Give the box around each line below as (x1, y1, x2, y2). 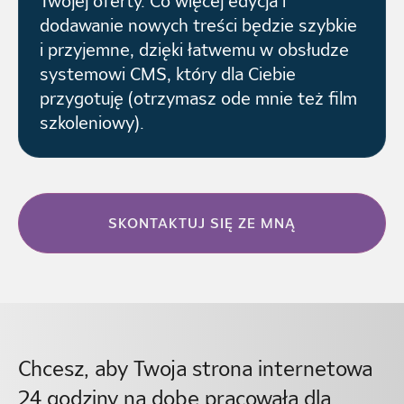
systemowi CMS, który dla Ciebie (40, 61, 297, 87)
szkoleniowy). (40, 110, 145, 136)
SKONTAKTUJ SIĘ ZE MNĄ (108, 213, 296, 234)
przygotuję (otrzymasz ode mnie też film (40, 86, 358, 112)
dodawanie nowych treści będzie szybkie (40, 13, 358, 39)
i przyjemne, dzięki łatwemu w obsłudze (40, 37, 350, 63)
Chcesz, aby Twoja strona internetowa (17, 352, 372, 383)
